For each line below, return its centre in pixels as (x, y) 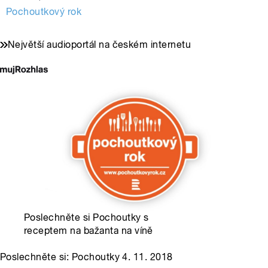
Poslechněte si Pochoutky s (86, 218)
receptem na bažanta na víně (89, 231)
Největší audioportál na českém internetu (100, 45)
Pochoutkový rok (44, 12)
